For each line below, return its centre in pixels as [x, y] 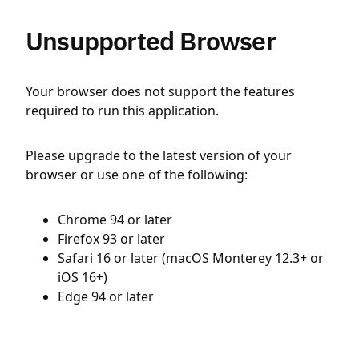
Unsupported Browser [151, 41]
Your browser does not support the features [160, 91]
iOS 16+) [83, 277]
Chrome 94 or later [115, 220]
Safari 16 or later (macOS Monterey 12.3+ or [191, 258]
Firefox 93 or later [111, 239]
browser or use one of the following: [137, 175]
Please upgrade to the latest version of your [159, 155]
